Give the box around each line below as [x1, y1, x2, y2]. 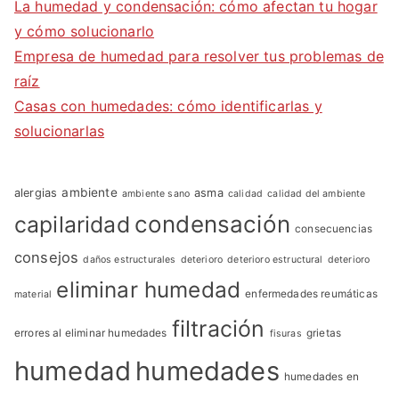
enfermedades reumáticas [245, 287, 378, 301]
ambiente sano [121, 188, 190, 200]
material [14, 289, 53, 301]
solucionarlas [14, 122, 105, 141]
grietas [305, 326, 342, 340]
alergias [14, 186, 58, 200]
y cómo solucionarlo [14, 22, 155, 41]
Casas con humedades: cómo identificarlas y [14, 97, 322, 116]
